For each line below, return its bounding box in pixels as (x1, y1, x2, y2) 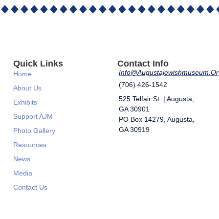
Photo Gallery (13, 127, 55, 135)
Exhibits (13, 98, 37, 107)
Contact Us (13, 183, 47, 192)
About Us (13, 84, 42, 92)
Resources (13, 141, 46, 149)
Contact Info (117, 59, 169, 69)
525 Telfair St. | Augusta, (118, 95, 194, 103)
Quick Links (13, 59, 63, 69)
